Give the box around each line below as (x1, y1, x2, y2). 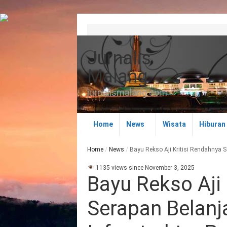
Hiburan (199, 120, 226, 128)
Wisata (163, 120, 186, 128)
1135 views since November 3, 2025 (94, 164, 195, 171)
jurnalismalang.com (87, 87, 167, 98)
